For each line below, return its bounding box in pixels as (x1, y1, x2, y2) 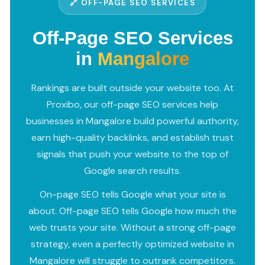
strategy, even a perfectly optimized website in (31, 237, 234, 250)
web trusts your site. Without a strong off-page (29, 221, 236, 234)
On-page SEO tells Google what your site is (39, 188, 226, 201)
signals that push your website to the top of (37, 147, 228, 160)
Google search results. (84, 164, 181, 177)
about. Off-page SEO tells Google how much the (28, 204, 237, 217)
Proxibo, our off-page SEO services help (47, 98, 218, 111)
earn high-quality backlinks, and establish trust (31, 131, 234, 144)
